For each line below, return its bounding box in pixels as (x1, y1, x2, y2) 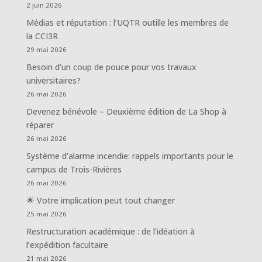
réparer (26, 119, 54, 131)
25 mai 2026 (26, 209, 67, 219)
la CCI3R (26, 30, 58, 42)
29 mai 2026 (26, 45, 67, 54)
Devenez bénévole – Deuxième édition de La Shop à (26, 106, 226, 118)
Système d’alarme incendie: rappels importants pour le (26, 150, 233, 162)
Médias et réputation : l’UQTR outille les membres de (26, 17, 229, 29)
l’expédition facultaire (26, 239, 108, 251)
